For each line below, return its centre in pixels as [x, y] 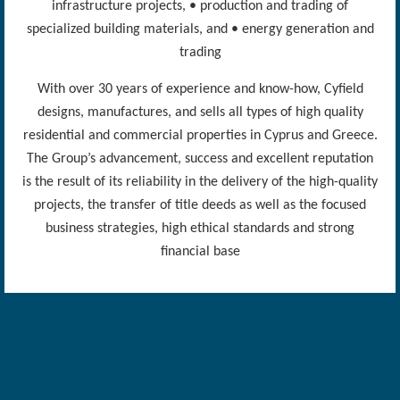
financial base [200, 251]
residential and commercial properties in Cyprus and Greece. [200, 135]
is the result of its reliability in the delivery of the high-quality [200, 182]
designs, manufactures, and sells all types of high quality [200, 112]
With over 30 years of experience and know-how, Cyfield [200, 89]
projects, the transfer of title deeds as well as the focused [200, 205]
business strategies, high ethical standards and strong [200, 228]
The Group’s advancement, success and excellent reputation [200, 158]
